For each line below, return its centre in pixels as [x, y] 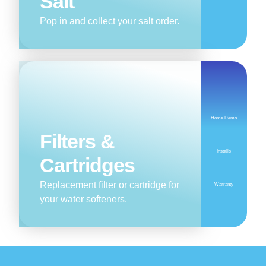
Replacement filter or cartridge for [110, 185]
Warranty [224, 184]
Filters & [77, 141]
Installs [224, 151]
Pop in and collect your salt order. [110, 21]
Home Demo [224, 118]
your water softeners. [84, 199]
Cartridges [88, 165]
